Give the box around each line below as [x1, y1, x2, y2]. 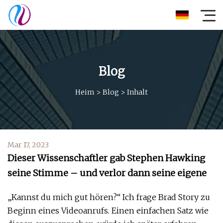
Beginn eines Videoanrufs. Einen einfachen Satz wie [7, 206, 209, 216]
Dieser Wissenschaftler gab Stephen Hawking [7, 152, 205, 164]
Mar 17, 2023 [7, 140, 49, 149]
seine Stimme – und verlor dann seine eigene [7, 167, 207, 179]
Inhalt [127, 87, 148, 97]
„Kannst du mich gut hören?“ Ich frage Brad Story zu [7, 192, 210, 202]
